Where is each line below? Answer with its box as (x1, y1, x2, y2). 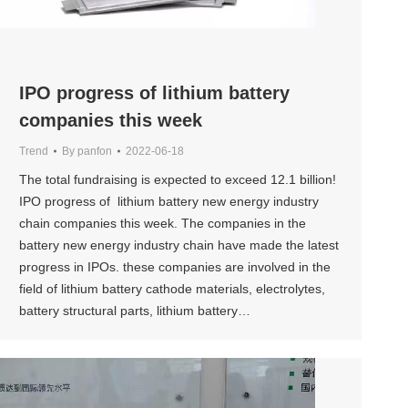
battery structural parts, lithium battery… (19, 303, 250, 319)
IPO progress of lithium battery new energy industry (19, 194, 319, 209)
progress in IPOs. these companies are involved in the (19, 260, 331, 275)
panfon (77, 145, 112, 158)
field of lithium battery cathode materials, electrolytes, (19, 281, 325, 297)
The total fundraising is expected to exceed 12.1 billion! (19, 172, 336, 188)
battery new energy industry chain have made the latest (19, 238, 339, 253)
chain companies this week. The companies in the (19, 216, 306, 231)
